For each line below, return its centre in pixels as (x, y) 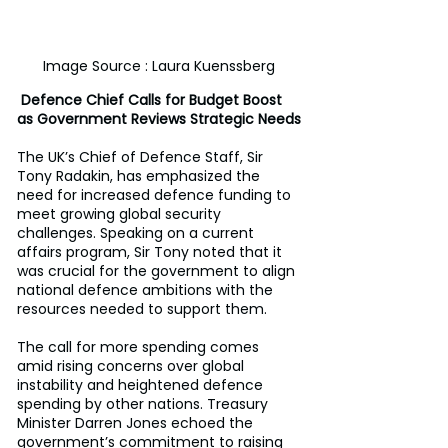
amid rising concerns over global (132, 365)
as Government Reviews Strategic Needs (159, 118)
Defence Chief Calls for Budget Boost (151, 99)
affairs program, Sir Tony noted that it (151, 251)
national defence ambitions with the (147, 289)
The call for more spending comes (140, 346)
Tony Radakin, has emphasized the (140, 175)
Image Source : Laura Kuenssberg (159, 65)
